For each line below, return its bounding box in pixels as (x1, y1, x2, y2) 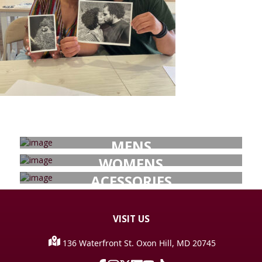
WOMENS (99, 153, 163, 173)
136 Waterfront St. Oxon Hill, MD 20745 (60, 237, 216, 249)
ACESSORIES (90, 171, 172, 191)
